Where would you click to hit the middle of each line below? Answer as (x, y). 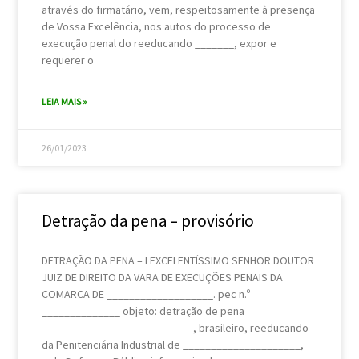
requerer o (68, 60)
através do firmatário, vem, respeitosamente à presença (179, 9)
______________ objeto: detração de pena (143, 311)
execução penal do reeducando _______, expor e (159, 43)
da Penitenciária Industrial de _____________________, (173, 344)
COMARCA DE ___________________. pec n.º (146, 294)
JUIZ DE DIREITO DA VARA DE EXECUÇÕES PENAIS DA (163, 277)
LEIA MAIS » (65, 101)
